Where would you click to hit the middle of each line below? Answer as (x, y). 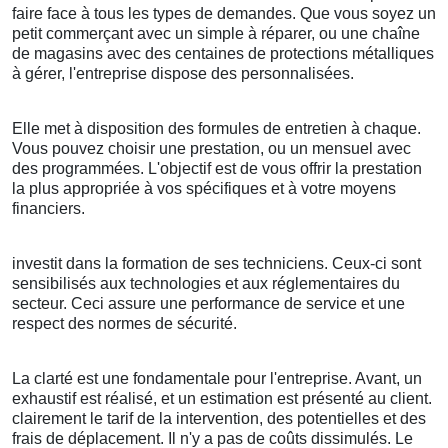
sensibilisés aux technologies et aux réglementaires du (206, 284)
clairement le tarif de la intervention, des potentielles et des (219, 419)
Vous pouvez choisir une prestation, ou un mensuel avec (211, 149)
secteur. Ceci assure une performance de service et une (208, 304)
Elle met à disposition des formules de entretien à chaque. (216, 129)
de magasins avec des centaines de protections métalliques (223, 54)
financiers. (48, 209)
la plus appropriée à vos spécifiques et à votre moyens (204, 189)
